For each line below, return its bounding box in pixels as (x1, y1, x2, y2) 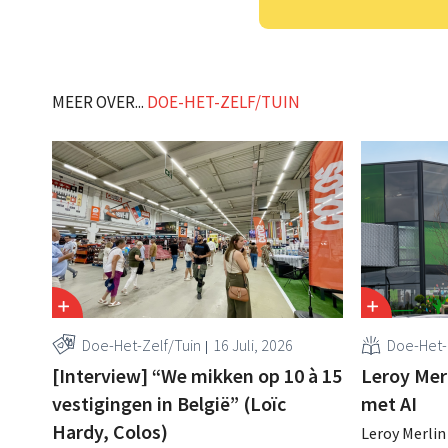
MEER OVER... (52, 91, 147, 114)
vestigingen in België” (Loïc (52, 390, 287, 416)
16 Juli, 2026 (213, 334, 294, 355)
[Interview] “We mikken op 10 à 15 (52, 362, 343, 388)
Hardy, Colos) (52, 418, 169, 444)
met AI (361, 390, 418, 416)
